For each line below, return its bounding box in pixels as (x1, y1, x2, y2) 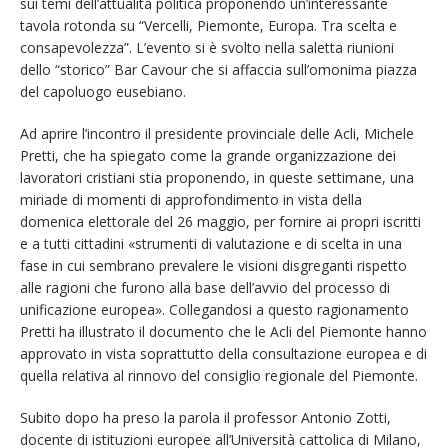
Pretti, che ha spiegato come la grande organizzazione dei (20, 146, 396, 166)
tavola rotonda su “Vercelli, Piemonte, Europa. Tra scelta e (20, 16, 397, 36)
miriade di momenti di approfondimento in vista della (20, 190, 362, 210)
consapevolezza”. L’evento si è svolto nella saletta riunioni (20, 38, 394, 58)
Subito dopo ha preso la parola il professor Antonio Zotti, (20, 408, 391, 428)
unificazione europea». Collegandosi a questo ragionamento (20, 300, 409, 320)
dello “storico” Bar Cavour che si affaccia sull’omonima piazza (20, 60, 417, 80)
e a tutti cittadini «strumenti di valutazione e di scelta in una (20, 234, 402, 254)
